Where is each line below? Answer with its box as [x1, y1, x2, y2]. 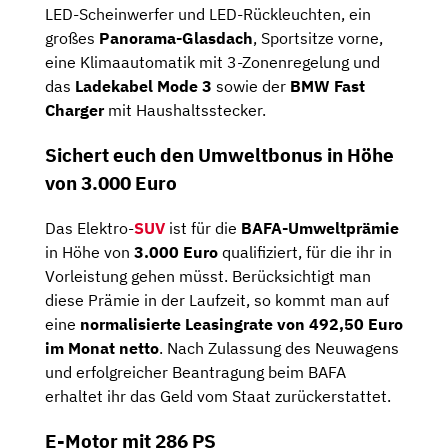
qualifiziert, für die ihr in [218, 241, 392, 262]
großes [45, 28, 99, 49]
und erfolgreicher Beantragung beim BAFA [45, 361, 346, 382]
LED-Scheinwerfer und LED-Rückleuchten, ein [45, 4, 371, 25]
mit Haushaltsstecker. [104, 100, 266, 121]
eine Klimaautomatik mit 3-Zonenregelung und [45, 52, 380, 73]
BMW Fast [290, 76, 365, 97]
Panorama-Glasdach [99, 28, 253, 49]
